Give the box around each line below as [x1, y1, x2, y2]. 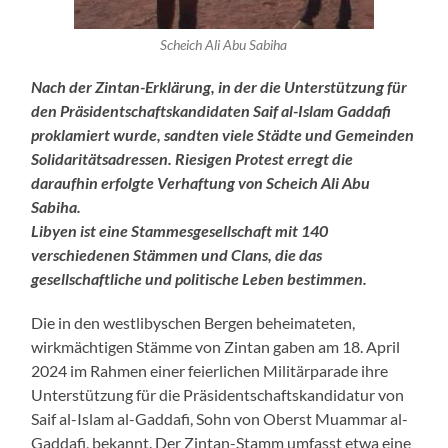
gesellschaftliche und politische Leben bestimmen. [31, 268, 368, 288]
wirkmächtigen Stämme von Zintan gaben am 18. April [31, 336, 401, 356]
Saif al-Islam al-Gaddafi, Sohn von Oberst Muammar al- [31, 408, 409, 428]
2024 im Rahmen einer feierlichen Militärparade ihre [31, 360, 389, 380]
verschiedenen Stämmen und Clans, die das [31, 244, 323, 264]
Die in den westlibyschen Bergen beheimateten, [31, 312, 356, 332]
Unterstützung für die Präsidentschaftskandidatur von [31, 384, 405, 404]
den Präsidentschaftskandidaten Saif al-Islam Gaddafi [31, 100, 392, 120]
